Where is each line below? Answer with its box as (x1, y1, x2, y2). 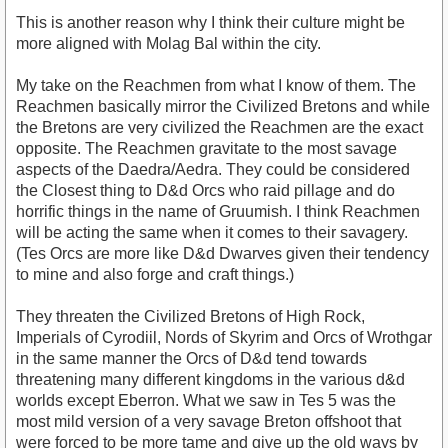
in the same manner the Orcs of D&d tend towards (16, 349, 367, 367)
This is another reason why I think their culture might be (16, 13, 405, 31)
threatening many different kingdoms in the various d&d (16, 370, 405, 388)
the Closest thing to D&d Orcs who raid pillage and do (16, 181, 395, 199)
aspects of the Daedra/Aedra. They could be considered (16, 160, 410, 178)
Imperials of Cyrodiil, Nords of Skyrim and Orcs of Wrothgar (16, 328, 432, 346)
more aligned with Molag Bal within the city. (16, 34, 321, 52)
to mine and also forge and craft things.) (16, 265, 294, 283)
